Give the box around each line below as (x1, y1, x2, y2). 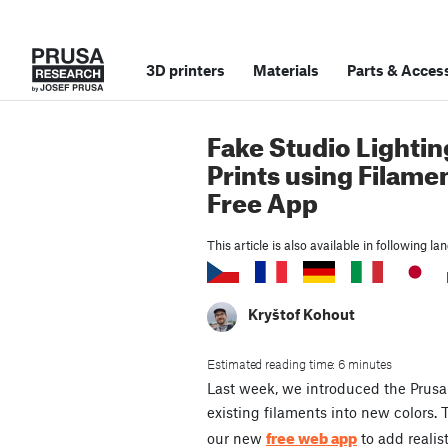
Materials (253, 61, 319, 79)
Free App (207, 178, 318, 219)
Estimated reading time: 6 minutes (207, 356, 392, 373)
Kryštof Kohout (248, 305, 355, 324)
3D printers (146, 61, 225, 79)
